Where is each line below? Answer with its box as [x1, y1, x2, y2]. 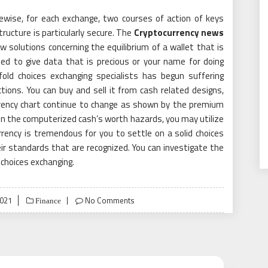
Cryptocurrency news [133, 26, 224, 39]
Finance [33, 197, 61, 205]
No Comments [85, 194, 135, 206]
